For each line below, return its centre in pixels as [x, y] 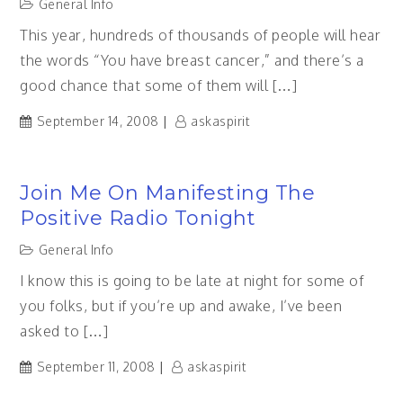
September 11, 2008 [96, 367]
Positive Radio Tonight [138, 218]
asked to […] [64, 331]
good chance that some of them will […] [159, 85]
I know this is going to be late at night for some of [192, 281]
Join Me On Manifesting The [168, 193]
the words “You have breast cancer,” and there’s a [192, 60]
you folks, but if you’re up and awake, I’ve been [181, 306]
